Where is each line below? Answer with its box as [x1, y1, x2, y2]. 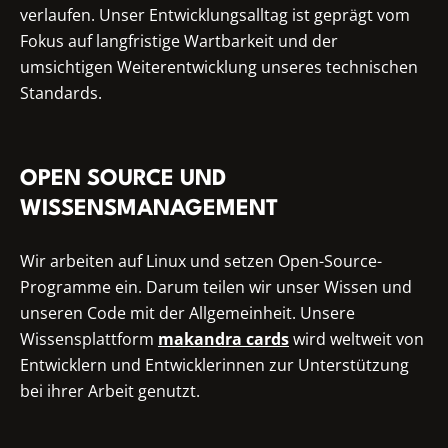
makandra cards [158, 328, 289, 351]
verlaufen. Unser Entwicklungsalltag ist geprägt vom [20, 4, 410, 27]
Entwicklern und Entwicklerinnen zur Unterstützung [20, 354, 409, 377]
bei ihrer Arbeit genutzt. [20, 380, 200, 403]
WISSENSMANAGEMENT [20, 198, 278, 221]
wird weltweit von [289, 328, 424, 351]
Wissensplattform [20, 328, 158, 351]
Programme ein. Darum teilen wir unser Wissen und [20, 276, 412, 299]
